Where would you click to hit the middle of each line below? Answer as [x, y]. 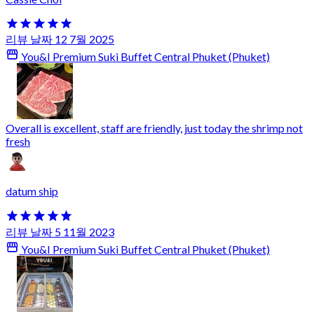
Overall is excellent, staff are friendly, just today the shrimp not [154, 128]
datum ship [32, 191]
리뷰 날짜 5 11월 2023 [60, 231]
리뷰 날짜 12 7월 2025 [60, 39]
